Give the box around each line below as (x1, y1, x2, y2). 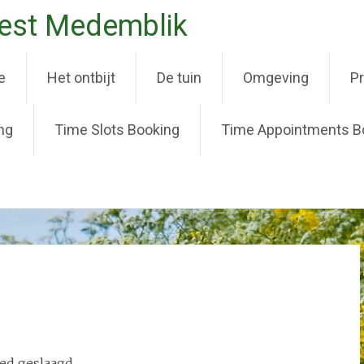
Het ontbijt (47, 69, 115, 86)
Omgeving (243, 69, 309, 86)
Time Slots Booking (54, 121, 180, 138)
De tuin (157, 69, 201, 86)
